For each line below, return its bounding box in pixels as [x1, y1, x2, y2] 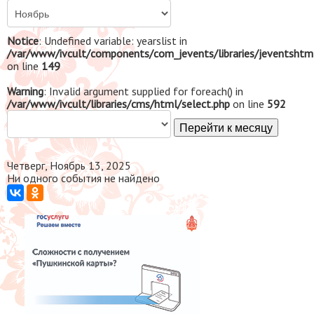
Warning [7, 83, 43, 98]
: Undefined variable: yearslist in [39, 33, 187, 48]
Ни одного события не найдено [7, 170, 160, 185]
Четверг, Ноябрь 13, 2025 [7, 158, 131, 172]
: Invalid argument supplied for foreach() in [43, 83, 243, 98]
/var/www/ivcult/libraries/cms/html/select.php [7, 96, 230, 111]
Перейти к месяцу [179, 118, 273, 135]
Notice [7, 33, 39, 48]
